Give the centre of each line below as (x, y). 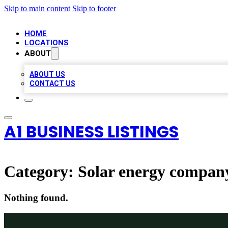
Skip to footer (94, 8)
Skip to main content (37, 8)
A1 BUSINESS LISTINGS (91, 132)
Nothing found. (36, 197)
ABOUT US (47, 74)
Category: (41, 172)
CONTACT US (52, 83)
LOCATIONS (47, 43)
